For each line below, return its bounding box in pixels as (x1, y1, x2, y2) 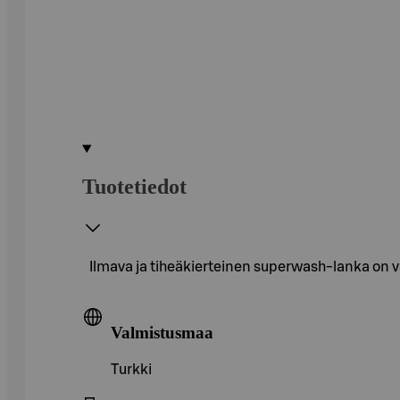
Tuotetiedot (82, 174, 187, 198)
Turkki (111, 362, 152, 378)
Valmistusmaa (111, 322, 213, 342)
